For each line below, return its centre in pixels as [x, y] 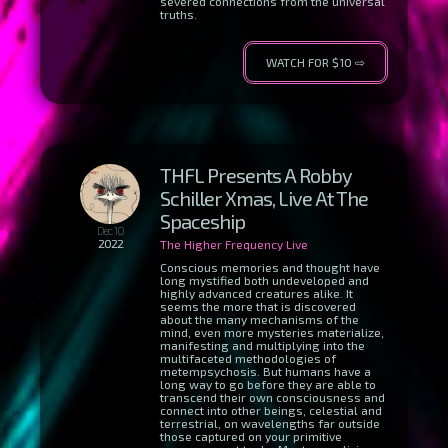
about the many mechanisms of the [259, 319]
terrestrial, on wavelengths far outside [270, 423]
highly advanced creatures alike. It [256, 293]
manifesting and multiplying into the [262, 345]
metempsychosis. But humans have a [265, 371]
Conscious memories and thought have [270, 267]
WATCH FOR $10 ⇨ [315, 62]
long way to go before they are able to [268, 384]
